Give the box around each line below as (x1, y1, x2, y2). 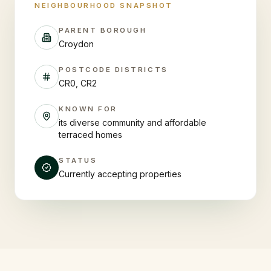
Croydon (59, 39, 94, 49)
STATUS (59, 156, 97, 165)
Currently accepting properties (59, 169, 181, 179)
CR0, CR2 (59, 78, 97, 88)
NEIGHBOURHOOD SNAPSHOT (34, 1, 173, 10)
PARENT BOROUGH (59, 26, 147, 34)
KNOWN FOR (59, 105, 117, 113)
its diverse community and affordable (59, 117, 206, 128)
